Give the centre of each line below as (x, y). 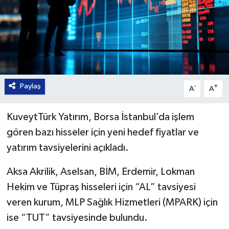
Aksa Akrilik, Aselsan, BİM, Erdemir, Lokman (100, 172)
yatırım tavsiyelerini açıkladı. (67, 148)
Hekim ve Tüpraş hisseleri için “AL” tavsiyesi (101, 187)
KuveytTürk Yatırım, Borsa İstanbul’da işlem (100, 117)
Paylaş (30, 86)
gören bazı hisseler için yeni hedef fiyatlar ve (102, 133)
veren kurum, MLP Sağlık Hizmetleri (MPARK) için (112, 203)
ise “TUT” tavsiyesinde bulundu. (77, 218)
